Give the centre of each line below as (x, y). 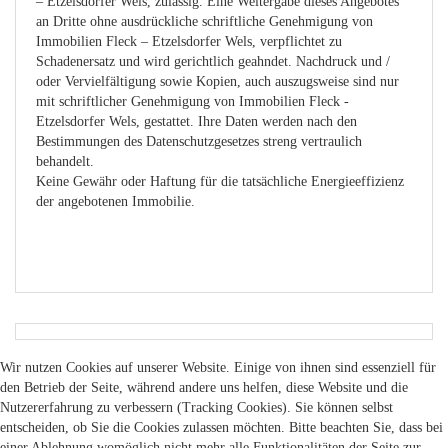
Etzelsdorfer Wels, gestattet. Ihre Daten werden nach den (196, 121)
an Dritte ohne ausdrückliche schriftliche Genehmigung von (204, 21)
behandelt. (65, 161)
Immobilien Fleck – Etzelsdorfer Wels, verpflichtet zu (189, 41)
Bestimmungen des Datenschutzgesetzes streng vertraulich (199, 141)
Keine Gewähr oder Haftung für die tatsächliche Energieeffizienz (220, 181)
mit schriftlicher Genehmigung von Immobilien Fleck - (192, 101)
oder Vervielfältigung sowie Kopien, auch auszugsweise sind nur (217, 81)
